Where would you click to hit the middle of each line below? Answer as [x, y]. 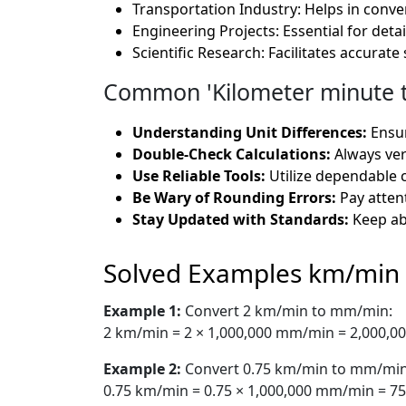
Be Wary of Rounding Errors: [234, 197]
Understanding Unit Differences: [250, 132]
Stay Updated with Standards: [241, 219]
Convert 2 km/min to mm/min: [289, 310]
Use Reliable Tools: [199, 175]
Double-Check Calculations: [232, 154]
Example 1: [144, 310]
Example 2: [144, 368]
